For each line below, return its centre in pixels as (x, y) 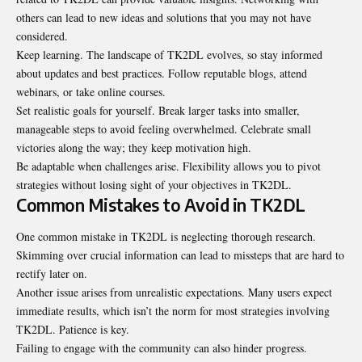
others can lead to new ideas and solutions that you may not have (164, 17)
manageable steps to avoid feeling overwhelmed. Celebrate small (164, 128)
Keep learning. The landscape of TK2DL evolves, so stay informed (169, 54)
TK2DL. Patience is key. (73, 330)
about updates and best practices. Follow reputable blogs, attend (162, 73)
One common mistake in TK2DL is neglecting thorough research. (166, 237)
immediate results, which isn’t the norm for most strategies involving (173, 311)
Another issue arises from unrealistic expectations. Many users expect (174, 293)
